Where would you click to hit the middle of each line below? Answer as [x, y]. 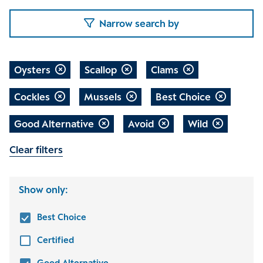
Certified [55, 240]
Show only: [43, 190]
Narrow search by [139, 23]
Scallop [101, 70]
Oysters [32, 70]
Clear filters [36, 150]
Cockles [32, 97]
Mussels [103, 97]
